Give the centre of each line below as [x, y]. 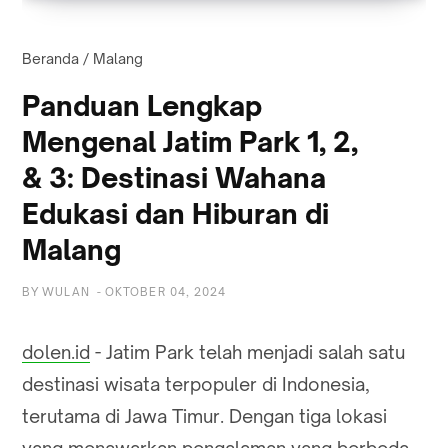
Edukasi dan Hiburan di [175, 213]
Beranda [50, 58]
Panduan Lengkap [142, 105]
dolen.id [56, 351]
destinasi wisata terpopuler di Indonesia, [196, 383]
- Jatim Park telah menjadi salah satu [247, 351]
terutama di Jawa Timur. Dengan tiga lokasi [204, 415]
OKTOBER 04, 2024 [165, 291]
